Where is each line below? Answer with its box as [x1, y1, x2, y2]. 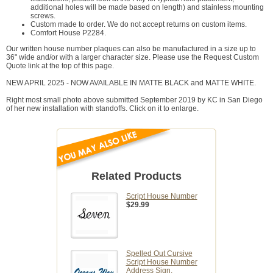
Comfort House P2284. [30, 29, 106, 38]
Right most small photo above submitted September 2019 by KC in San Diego [6, 96, 263, 105]
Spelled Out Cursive [126, 249, 193, 258]
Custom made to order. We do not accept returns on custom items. [30, 20, 247, 29]
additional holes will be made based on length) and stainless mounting [30, 3, 264, 12]
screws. [30, 12, 55, 21]
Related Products [91, 170, 182, 183]
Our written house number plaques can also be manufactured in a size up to [6, 44, 256, 54]
